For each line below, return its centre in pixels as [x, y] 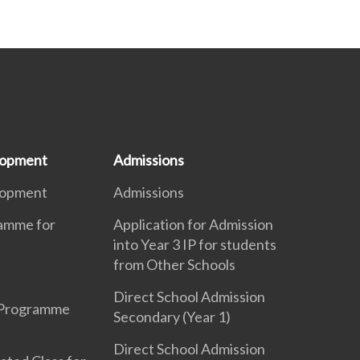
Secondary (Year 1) [172, 317]
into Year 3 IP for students [194, 244]
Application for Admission [193, 224]
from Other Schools [174, 264]
